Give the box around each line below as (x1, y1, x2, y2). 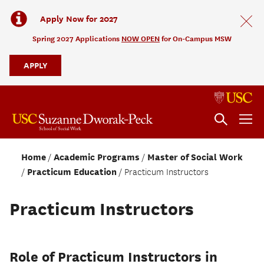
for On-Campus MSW (160, 34, 232, 43)
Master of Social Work (147, 151, 243, 163)
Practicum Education (27, 166, 117, 177)
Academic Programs (54, 151, 140, 163)
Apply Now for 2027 (40, 14, 118, 24)
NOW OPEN (121, 34, 160, 43)
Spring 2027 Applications (32, 34, 121, 43)
